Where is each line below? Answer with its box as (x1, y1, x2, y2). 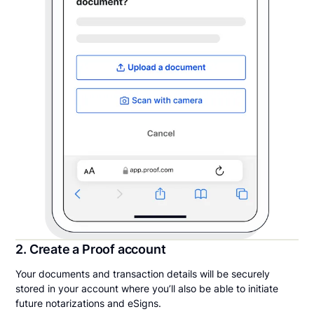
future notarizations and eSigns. (15, 297, 162, 310)
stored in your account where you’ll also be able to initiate (15, 282, 279, 295)
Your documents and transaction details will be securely (15, 268, 271, 280)
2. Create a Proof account (15, 242, 166, 257)
